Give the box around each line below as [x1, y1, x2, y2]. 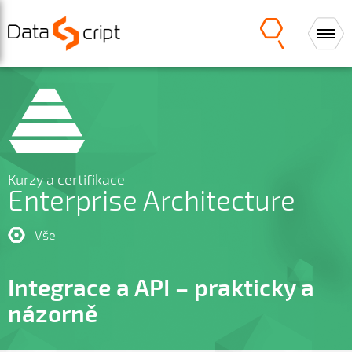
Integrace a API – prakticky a [8, 273, 314, 301]
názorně [8, 299, 97, 327]
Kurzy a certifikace [8, 171, 125, 188]
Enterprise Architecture [8, 183, 295, 216]
